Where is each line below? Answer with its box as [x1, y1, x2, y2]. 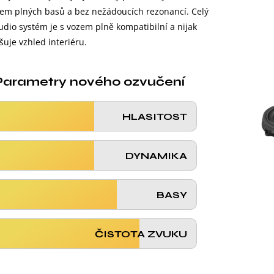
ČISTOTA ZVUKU [94, 228, 187, 240]
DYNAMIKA [125, 149, 187, 161]
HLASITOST [122, 110, 187, 122]
